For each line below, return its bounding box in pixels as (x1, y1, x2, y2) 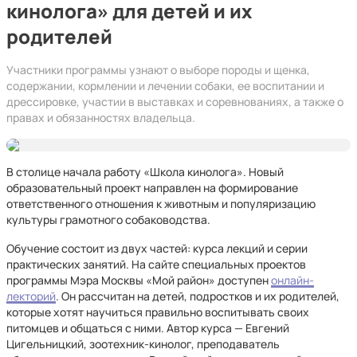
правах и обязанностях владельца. (6, 110, 195, 125)
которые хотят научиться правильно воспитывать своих (6, 304, 309, 320)
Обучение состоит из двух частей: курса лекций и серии (6, 241, 308, 256)
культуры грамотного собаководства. (6, 212, 210, 227)
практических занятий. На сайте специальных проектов (6, 257, 306, 272)
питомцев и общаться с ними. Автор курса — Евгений (6, 320, 289, 335)
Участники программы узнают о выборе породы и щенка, (6, 62, 310, 77)
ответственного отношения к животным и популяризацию (6, 196, 316, 211)
